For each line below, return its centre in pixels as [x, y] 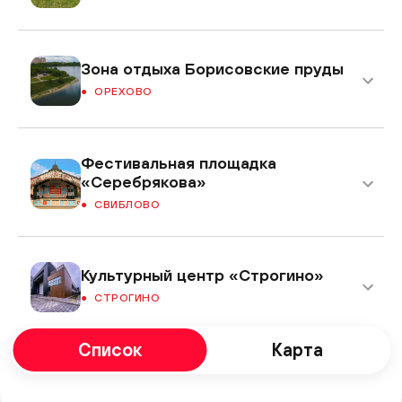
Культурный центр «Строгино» [202, 275]
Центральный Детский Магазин [204, 373]
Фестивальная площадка [179, 162]
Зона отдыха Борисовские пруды [212, 69]
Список [110, 349]
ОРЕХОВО [123, 92]
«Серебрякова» [144, 181]
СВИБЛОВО [127, 204]
